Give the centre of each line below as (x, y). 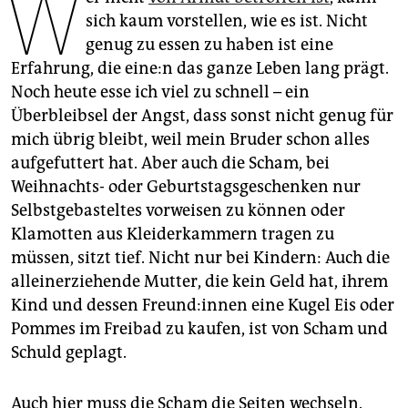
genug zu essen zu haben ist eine (209, 45)
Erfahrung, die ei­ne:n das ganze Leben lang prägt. (200, 69)
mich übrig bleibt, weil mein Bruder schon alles (190, 140)
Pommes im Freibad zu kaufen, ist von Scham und (199, 329)
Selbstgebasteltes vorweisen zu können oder (178, 211)
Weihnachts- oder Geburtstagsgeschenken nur (186, 187)
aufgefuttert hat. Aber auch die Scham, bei (170, 163)
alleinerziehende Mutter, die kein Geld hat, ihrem (199, 282)
